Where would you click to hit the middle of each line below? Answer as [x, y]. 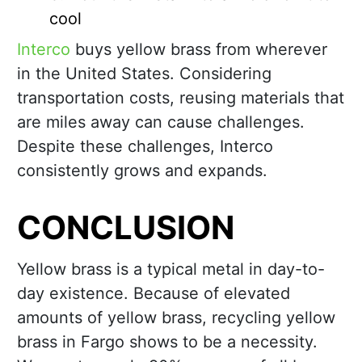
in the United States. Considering [144, 74]
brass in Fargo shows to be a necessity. [167, 342]
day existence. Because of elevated [154, 294]
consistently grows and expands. [142, 171]
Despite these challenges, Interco [145, 147]
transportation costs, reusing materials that [181, 98]
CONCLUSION [126, 228]
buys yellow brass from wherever [199, 50]
